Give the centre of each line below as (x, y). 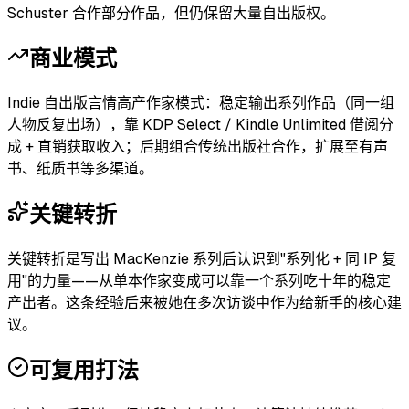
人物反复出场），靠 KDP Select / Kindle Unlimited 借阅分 (200, 125)
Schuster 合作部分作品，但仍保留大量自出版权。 (171, 13)
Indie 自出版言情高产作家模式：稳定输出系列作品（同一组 (201, 103)
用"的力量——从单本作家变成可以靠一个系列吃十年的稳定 (199, 281)
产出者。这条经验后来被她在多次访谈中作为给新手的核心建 (204, 303)
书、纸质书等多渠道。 (80, 169)
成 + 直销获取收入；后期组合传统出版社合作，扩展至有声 (198, 147)
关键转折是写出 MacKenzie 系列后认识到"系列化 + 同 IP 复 (202, 259)
